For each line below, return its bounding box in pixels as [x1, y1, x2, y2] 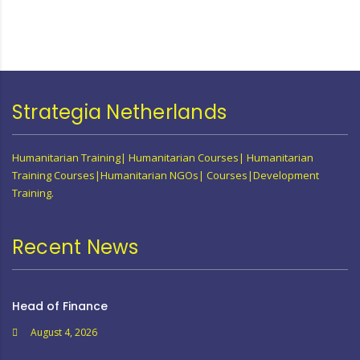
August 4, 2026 [31, 325, 97, 339]
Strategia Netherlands [12, 98, 227, 125]
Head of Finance [12, 297, 108, 314]
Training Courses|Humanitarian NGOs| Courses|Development [12, 167, 319, 182]
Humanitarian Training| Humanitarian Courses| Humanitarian [12, 149, 313, 165]
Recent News [12, 233, 139, 260]
